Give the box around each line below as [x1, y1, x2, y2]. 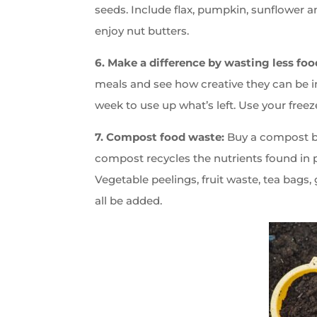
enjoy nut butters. [95, 23, 190, 38]
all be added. [95, 193, 163, 207]
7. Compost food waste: [95, 129, 225, 144]
